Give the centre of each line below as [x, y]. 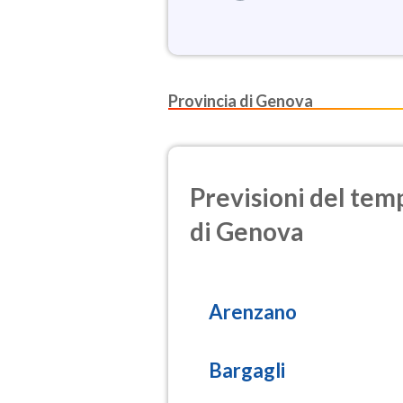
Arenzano [253, 311]
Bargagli [247, 370]
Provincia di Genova [241, 100]
